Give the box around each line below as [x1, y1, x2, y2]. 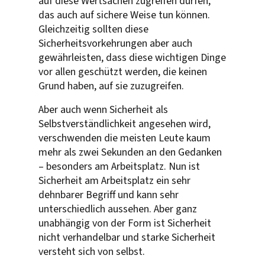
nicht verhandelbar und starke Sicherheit [38, 230, 215, 245]
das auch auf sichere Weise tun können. [38, 7, 210, 22]
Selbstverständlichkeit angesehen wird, [38, 116, 211, 131]
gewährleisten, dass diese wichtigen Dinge [38, 50, 226, 65]
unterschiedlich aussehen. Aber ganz [38, 201, 197, 216]
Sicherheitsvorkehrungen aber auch [38, 35, 192, 51]
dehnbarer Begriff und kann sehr [38, 187, 179, 202]
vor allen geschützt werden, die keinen [38, 64, 207, 79]
